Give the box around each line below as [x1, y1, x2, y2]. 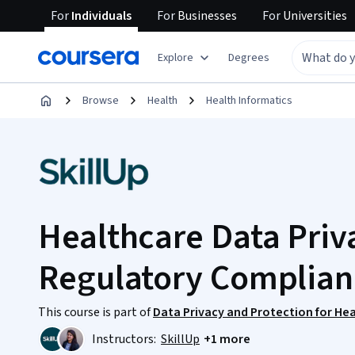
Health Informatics [206, 93, 292, 109]
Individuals [69, 7, 132, 25]
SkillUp [161, 330, 200, 348]
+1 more [204, 330, 250, 348]
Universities [281, 7, 347, 25]
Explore [158, 49, 193, 66]
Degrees [228, 49, 269, 66]
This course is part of [38, 303, 153, 321]
